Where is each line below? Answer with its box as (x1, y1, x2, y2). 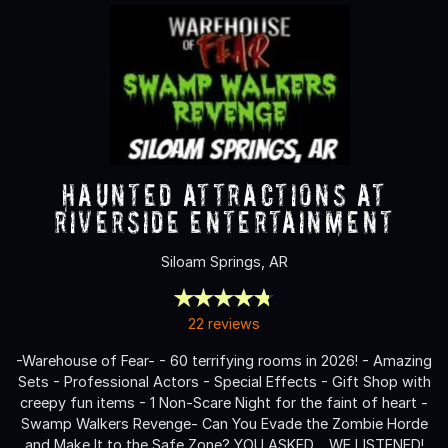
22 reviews (188, 314, 260, 332)
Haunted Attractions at (61, 176, 387, 212)
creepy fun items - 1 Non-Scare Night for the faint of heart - (20, 393, 428, 411)
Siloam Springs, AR (160, 252, 288, 270)
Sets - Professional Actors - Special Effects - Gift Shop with (17, 372, 431, 390)
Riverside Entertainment (53, 203, 395, 239)
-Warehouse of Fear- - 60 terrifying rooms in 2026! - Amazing (16, 351, 432, 369)
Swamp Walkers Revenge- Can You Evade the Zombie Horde (20, 414, 428, 432)
